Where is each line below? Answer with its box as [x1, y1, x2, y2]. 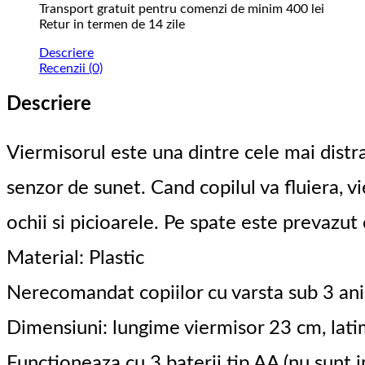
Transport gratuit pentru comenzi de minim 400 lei [39, 2, 324, 16]
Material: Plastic [7, 248, 144, 269]
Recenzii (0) [39, 62, 103, 76]
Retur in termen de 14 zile [39, 18, 185, 32]
